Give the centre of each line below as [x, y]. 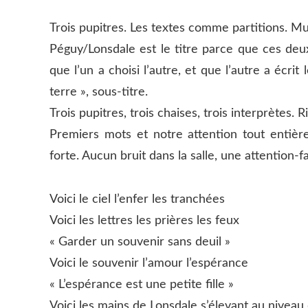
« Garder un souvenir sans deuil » [140, 242]
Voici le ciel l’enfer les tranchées [137, 199]
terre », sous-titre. [99, 92]
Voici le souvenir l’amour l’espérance [149, 263]
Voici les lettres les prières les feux [144, 220]
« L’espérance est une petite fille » [142, 284]
